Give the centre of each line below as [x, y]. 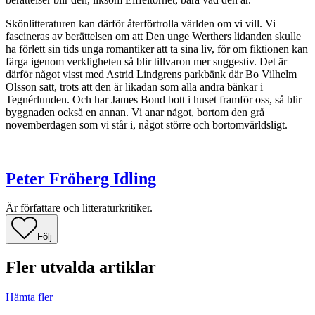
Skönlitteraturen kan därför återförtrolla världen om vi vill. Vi [141, 23]
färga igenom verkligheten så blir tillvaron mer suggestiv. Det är [146, 61]
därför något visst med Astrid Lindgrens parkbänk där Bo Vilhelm [151, 74]
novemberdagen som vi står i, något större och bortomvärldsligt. [147, 124]
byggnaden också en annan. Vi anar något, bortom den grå [135, 112]
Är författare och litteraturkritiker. [79, 208]
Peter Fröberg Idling [81, 178]
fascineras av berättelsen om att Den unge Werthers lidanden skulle [153, 36]
